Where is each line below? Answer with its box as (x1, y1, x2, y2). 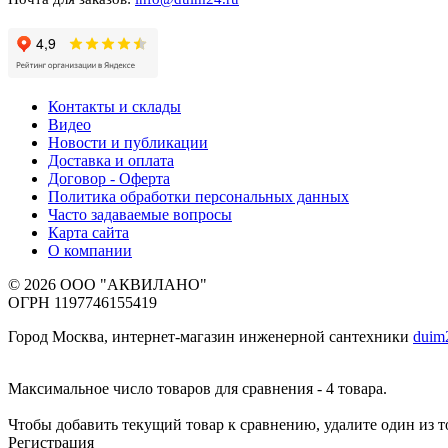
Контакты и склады (48, 98, 181, 115)
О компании (48, 242, 132, 259)
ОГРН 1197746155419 (8, 294, 157, 311)
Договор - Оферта (48, 170, 170, 187)
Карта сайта (48, 224, 129, 241)
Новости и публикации (48, 134, 208, 151)
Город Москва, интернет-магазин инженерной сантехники (8, 328, 413, 345)
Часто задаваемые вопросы (48, 206, 232, 223)
